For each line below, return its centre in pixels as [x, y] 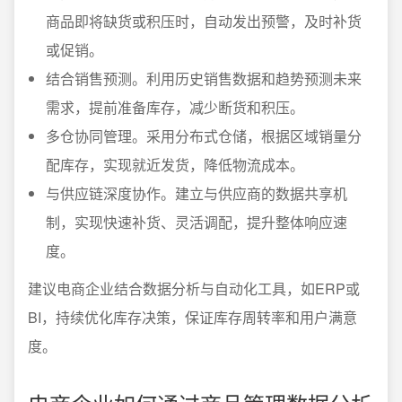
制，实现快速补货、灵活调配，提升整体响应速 [197, 222]
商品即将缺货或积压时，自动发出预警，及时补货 [204, 21]
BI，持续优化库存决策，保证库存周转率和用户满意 [192, 317]
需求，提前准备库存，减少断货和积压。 [175, 107]
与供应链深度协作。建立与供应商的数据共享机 [197, 193]
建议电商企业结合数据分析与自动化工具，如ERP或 [194, 288]
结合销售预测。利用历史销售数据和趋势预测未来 [204, 78]
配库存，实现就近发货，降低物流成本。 [175, 164]
